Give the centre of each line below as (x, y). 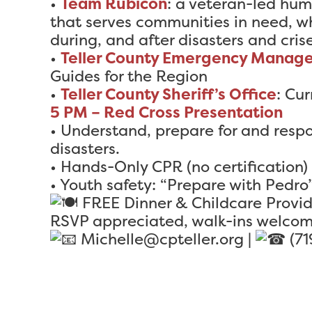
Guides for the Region (129, 76)
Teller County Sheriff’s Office (169, 94)
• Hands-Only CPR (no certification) (179, 166)
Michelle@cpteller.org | (166, 239)
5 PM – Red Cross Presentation (166, 112)
